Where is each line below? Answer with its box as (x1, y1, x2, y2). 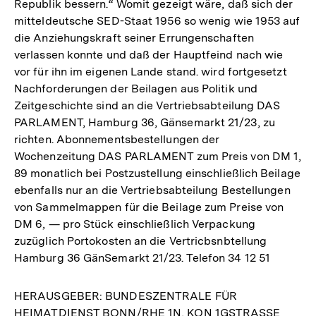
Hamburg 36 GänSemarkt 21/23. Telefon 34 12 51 (14, 250, 271, 265)
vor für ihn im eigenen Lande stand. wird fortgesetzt (14, 64, 287, 78)
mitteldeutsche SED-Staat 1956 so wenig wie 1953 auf (14, 13, 300, 28)
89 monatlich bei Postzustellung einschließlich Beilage (14, 166, 300, 180)
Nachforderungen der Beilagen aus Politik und (14, 81, 257, 95)
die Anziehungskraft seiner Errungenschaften (14, 30, 254, 44)
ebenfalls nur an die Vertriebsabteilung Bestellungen (14, 183, 291, 197)
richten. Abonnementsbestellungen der (14, 132, 220, 146)
